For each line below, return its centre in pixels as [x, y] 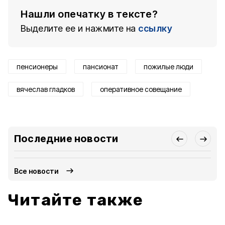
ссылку [155, 28]
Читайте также [76, 200]
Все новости [37, 171]
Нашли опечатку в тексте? [89, 14]
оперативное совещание [141, 89]
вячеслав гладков [46, 89]
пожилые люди [168, 67]
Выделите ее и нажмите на [78, 28]
